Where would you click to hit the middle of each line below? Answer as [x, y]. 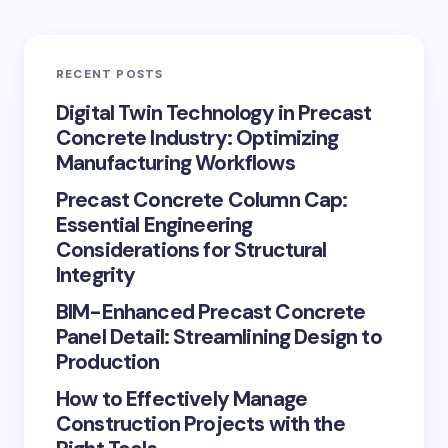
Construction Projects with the [200, 424]
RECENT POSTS [110, 74]
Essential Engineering [154, 225]
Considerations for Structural [191, 250]
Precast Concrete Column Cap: [202, 200]
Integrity [96, 275]
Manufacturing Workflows [175, 163]
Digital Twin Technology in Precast [214, 113]
